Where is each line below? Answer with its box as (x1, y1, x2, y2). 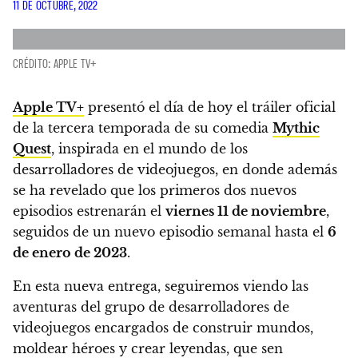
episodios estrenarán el (13, 203, 165, 220)
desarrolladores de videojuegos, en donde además (13, 161, 337, 178)
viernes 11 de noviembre (165, 203, 326, 220)
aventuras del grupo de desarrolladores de (13, 299, 289, 316)
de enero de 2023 (13, 245, 127, 261)
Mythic (272, 120, 320, 137)
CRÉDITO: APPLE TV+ (13, 56, 97, 71)
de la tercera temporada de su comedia (13, 120, 272, 137)
